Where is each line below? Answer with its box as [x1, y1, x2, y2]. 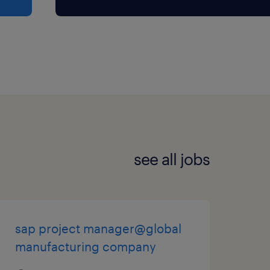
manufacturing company [14, 239, 156, 254]
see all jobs [134, 149, 210, 169]
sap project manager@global [14, 221, 181, 236]
